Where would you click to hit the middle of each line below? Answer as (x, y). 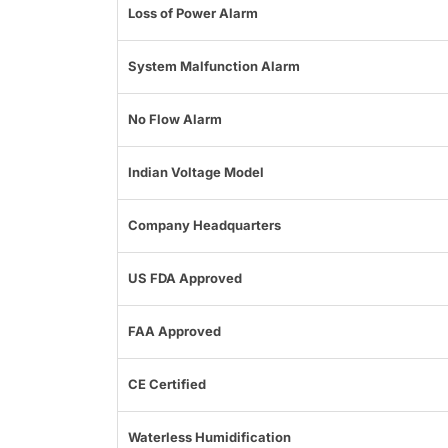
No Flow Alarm (175, 119)
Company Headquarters (204, 225)
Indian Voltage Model (196, 172)
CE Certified (167, 384)
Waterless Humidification (209, 437)
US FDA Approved (185, 278)
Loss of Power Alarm (193, 13)
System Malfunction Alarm (214, 66)
